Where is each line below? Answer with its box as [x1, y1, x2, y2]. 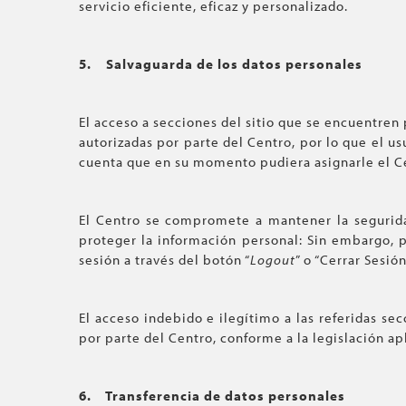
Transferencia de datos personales [105, 387, 345, 404]
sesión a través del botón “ [79, 251, 250, 268]
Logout [250, 251, 295, 268]
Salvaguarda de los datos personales [106, 55, 362, 72]
